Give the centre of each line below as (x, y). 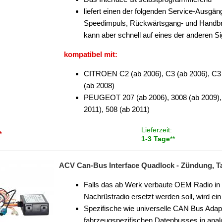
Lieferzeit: (156, 130)
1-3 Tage (155, 139)
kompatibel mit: (91, 54)
